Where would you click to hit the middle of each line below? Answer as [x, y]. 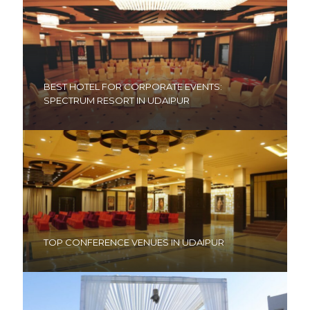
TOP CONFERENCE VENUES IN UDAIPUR [134, 242]
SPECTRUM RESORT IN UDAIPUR [117, 100]
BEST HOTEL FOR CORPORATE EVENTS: [133, 86]
